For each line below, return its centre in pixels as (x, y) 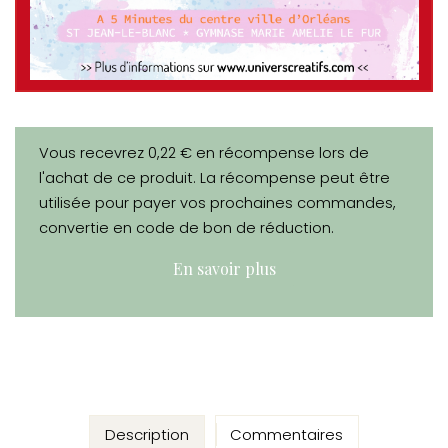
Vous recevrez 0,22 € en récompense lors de (203, 153)
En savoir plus (224, 269)
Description (146, 435)
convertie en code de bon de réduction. (186, 228)
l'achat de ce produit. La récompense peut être (214, 178)
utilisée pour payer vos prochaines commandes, (217, 203)
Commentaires (287, 435)
